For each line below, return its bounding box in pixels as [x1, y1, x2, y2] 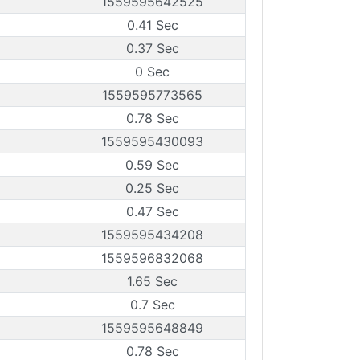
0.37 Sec [125, 40, 179, 56]
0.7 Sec [129, 297, 175, 313]
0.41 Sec [126, 17, 178, 33]
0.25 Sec [125, 180, 179, 196]
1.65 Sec [127, 273, 178, 289]
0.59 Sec [125, 157, 179, 173]
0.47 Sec [125, 203, 179, 219]
